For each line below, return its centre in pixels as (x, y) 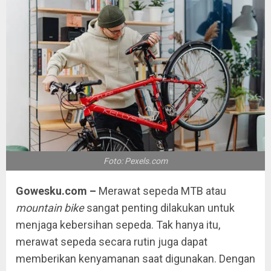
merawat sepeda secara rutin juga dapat (112, 241)
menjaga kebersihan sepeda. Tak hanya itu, (118, 224)
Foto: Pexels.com (135, 161)
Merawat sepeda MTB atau (161, 191)
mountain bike (50, 207)
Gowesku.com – (56, 191)
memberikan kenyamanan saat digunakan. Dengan (135, 258)
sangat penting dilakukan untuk (159, 207)
